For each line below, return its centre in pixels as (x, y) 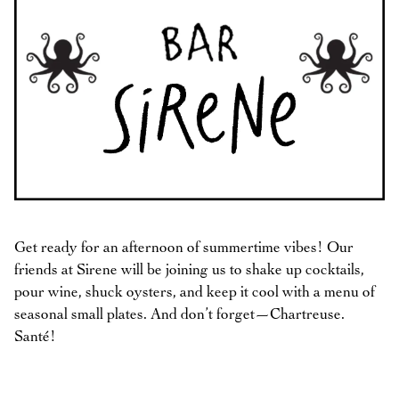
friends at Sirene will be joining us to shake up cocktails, (189, 271)
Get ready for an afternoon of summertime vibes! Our (184, 248)
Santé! (35, 338)
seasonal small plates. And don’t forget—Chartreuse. (179, 315)
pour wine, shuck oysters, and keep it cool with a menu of (195, 293)
